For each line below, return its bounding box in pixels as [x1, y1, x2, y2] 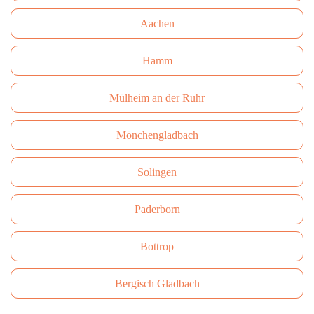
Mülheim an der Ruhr [109, 92, 205, 104]
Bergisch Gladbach [114, 278, 200, 289]
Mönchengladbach [116, 129, 198, 141]
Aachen [139, 18, 175, 29]
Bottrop [140, 240, 174, 252]
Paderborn [134, 203, 180, 215]
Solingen [137, 166, 177, 178]
